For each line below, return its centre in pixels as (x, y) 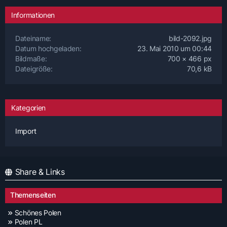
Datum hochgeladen (47, 48)
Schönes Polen (38, 213)
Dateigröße (33, 68)
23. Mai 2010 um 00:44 (175, 48)
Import (26, 131)
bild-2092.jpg (190, 38)
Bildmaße (30, 58)
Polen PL (28, 222)
